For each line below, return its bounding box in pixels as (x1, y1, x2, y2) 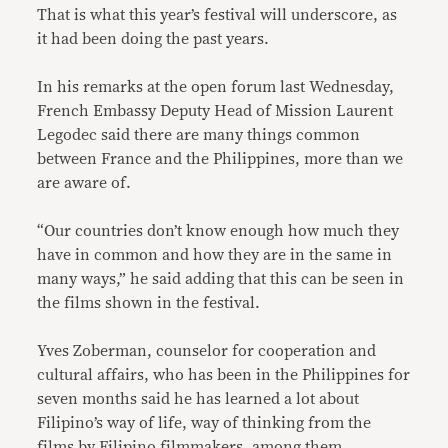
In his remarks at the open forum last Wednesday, (37, 79, 395, 96)
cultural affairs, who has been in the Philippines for (37, 367, 411, 384)
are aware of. (37, 175, 132, 192)
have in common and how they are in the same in (37, 247, 393, 264)
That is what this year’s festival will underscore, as (37, 7, 398, 24)
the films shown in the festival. (37, 295, 261, 312)
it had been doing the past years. (37, 31, 270, 48)
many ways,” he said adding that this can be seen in (37, 271, 405, 288)
